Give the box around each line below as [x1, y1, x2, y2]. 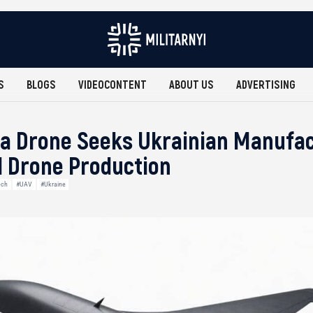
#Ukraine [40, 180, 66, 188]
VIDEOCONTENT [78, 78, 147, 91]
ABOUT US [169, 78, 214, 91]
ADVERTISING [236, 78, 296, 91]
